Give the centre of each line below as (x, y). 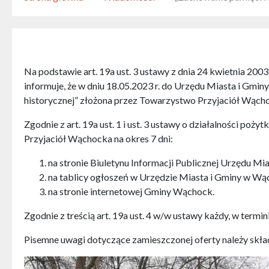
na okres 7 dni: (144, 138)
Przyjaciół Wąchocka (69, 138)
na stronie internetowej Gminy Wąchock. (131, 191)
